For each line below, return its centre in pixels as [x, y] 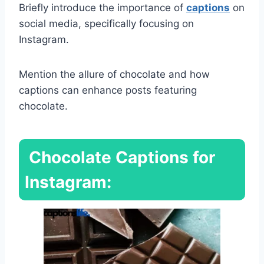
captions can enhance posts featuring [108, 90]
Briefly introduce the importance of [103, 7]
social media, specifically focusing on [106, 23]
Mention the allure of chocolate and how [114, 74]
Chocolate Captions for [120, 157]
